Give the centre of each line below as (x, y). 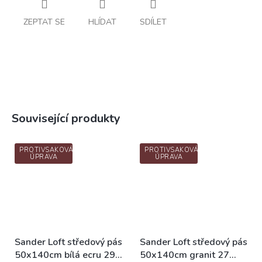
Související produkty (66, 118)
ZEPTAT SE (44, 22)
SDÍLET (153, 22)
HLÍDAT (102, 22)
